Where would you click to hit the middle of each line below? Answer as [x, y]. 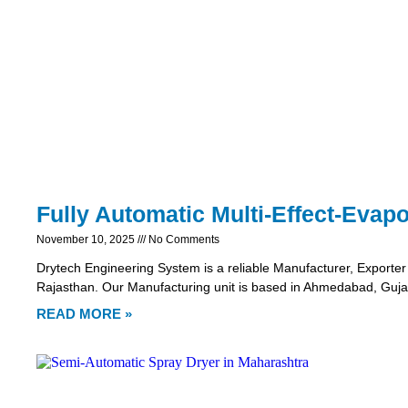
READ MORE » [84, 313]
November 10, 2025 [87, 239]
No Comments [183, 239]
